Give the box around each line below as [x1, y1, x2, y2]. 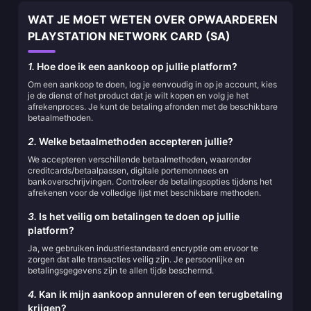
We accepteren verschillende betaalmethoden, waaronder [28, 154, 251, 165]
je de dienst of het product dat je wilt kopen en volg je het [28, 90, 249, 101]
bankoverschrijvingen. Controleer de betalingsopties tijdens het [28, 176, 272, 187]
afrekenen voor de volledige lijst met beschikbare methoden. [28, 187, 261, 198]
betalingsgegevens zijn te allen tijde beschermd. [28, 265, 214, 276]
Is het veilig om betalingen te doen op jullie [37, 210, 239, 222]
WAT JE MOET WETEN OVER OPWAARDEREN [28, 12, 278, 26]
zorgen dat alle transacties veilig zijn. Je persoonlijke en [28, 254, 244, 264]
